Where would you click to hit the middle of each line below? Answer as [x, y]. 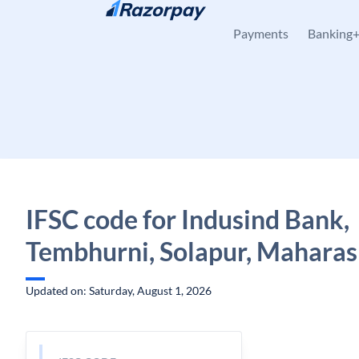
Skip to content [77, 20]
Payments [261, 33]
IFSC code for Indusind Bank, [188, 219]
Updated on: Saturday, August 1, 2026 [119, 290]
